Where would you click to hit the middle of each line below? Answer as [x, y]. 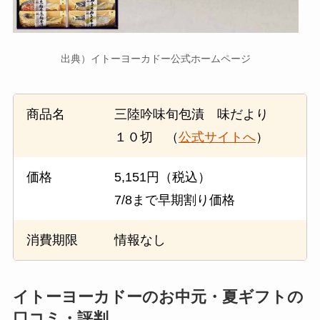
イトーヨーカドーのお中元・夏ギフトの [158, 297]
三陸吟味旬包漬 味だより [197, 114]
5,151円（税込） [162, 177]
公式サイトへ [217, 137]
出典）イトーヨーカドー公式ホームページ [155, 59]
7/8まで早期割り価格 [174, 200]
